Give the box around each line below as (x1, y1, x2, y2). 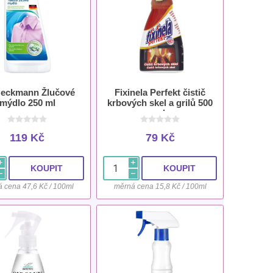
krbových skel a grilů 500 (107, 97, 213, 108)
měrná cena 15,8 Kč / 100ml (113, 182, 207, 191)
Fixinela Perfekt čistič (115, 87, 206, 98)
